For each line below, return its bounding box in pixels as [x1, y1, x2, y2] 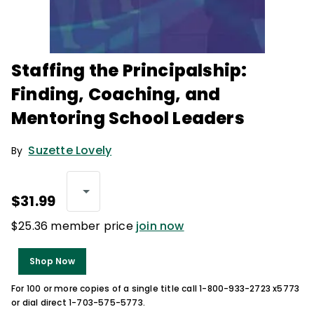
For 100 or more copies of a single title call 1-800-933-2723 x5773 [11, 282, 300, 294]
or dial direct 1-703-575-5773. [11, 296, 145, 308]
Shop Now [29, 255, 75, 267]
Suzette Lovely [28, 142, 112, 158]
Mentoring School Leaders [11, 107, 245, 130]
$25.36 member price [11, 218, 136, 234]
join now [136, 218, 184, 234]
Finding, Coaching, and [11, 83, 221, 106]
